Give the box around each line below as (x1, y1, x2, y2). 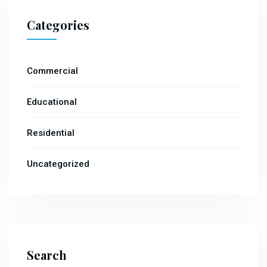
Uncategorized (27, 159, 89, 170)
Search (27, 247, 67, 263)
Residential (27, 128, 74, 139)
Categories (27, 17, 89, 33)
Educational (27, 97, 77, 108)
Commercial (27, 66, 78, 77)
